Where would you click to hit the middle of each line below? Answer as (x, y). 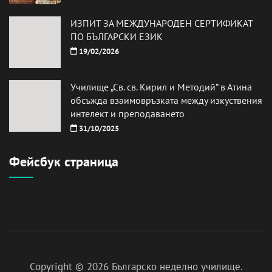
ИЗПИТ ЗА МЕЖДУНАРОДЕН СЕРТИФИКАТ (161, 23)
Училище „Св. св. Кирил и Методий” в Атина (161, 87)
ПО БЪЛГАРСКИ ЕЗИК (117, 36)
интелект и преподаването (127, 113)
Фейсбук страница (64, 161)
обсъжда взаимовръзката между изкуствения (166, 100)
